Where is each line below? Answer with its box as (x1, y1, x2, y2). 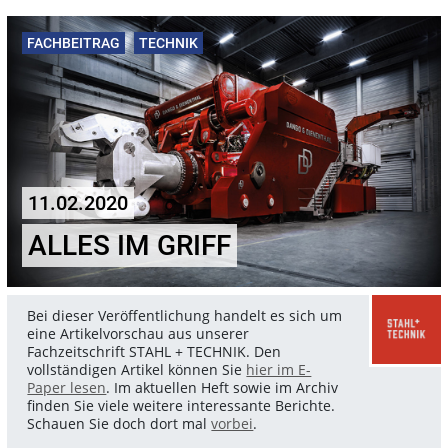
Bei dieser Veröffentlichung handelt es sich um (27, 305, 343, 325)
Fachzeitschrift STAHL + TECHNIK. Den (27, 341, 282, 361)
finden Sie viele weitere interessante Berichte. (27, 395, 336, 415)
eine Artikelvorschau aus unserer (27, 323, 250, 343)
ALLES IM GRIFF (28, 228, 231, 262)
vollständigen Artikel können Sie (27, 359, 247, 379)
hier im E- (246, 359, 312, 379)
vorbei (211, 413, 254, 433)
